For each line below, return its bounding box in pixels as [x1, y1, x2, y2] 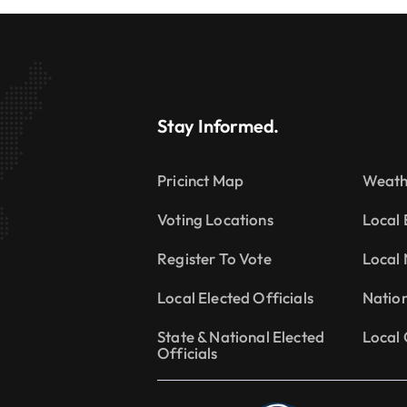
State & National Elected [157, 326, 325, 346]
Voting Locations [157, 209, 273, 229]
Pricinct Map [157, 170, 244, 190]
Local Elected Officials [157, 287, 313, 307]
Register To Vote [157, 248, 272, 268]
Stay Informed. [157, 114, 280, 137]
